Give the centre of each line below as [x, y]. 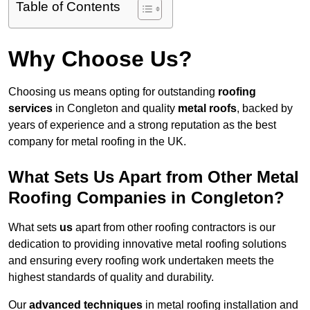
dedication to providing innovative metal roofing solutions [147, 244]
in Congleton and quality [115, 109]
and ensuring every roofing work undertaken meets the [141, 261]
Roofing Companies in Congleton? [146, 198]
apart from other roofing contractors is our [174, 228]
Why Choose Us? [100, 59]
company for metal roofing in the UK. [97, 142]
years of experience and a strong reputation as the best [142, 125]
